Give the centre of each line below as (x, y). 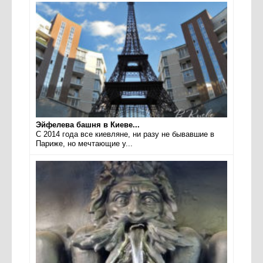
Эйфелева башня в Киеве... (88, 124)
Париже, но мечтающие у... (84, 143)
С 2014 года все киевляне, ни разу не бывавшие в (125, 134)
